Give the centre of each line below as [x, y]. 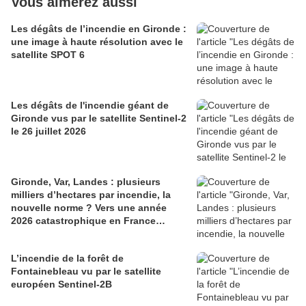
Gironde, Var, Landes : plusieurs [86, 182]
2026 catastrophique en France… [88, 221]
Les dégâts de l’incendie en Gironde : [99, 29]
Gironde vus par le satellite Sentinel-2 [99, 119]
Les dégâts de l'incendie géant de [90, 106]
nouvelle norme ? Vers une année [89, 208]
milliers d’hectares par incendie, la [91, 195]
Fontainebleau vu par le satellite [86, 272]
